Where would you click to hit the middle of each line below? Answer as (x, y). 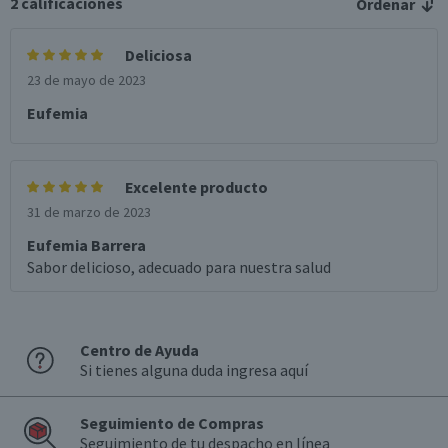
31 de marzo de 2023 (89, 212)
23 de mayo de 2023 (86, 80)
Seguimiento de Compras (172, 423)
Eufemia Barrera (86, 245)
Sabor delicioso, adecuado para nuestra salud (179, 267)
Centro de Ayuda (139, 350)
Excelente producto (196, 187)
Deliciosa (158, 55)
